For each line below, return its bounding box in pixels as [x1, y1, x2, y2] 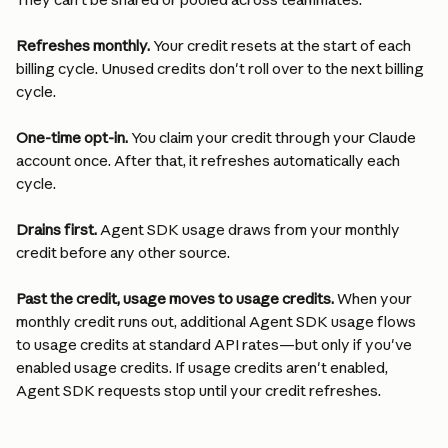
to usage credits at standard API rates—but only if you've [16, 335, 415, 354]
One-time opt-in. [16, 128, 128, 147]
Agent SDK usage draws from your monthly [97, 220, 403, 239]
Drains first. [16, 220, 97, 239]
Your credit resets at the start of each [150, 36, 414, 55]
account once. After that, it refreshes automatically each [16, 151, 403, 170]
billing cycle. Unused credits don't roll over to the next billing [16, 59, 427, 78]
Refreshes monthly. [16, 36, 150, 55]
